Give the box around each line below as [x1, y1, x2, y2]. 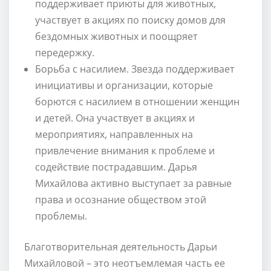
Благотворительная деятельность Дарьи [24, 240, 217, 253]
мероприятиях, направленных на [35, 127, 193, 141]
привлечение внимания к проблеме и [35, 143, 215, 157]
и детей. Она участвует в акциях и [35, 111, 195, 125]
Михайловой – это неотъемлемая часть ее [24, 256, 225, 270]
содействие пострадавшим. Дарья [35, 160, 197, 174]
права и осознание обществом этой [35, 192, 206, 206]
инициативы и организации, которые [35, 78, 213, 92]
